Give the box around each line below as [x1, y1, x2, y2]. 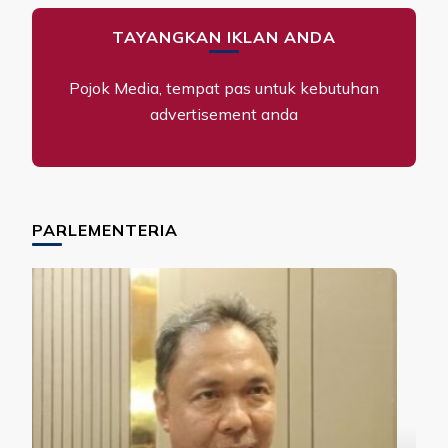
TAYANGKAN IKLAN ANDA [112, 26, 336, 47]
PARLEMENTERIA [32, 219, 178, 240]
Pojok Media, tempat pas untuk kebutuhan [69, 77, 379, 98]
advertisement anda [150, 103, 298, 124]
